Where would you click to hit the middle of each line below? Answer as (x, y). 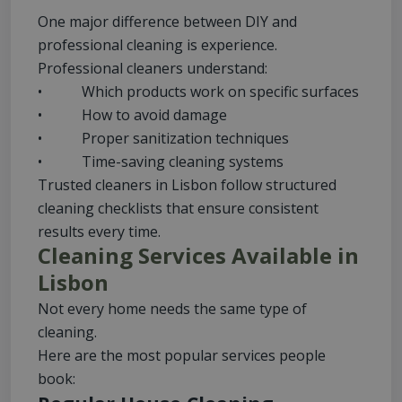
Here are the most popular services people (182, 356)
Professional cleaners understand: (153, 69)
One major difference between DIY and (167, 22)
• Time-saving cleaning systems (161, 162)
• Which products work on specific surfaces (198, 92)
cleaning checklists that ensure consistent (178, 209)
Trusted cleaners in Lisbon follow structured (187, 185)
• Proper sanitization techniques (163, 139)
